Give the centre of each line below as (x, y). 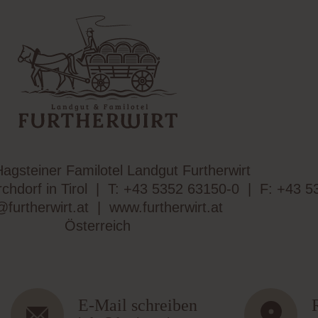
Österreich (97, 225)
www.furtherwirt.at (166, 207)
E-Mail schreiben (138, 305)
